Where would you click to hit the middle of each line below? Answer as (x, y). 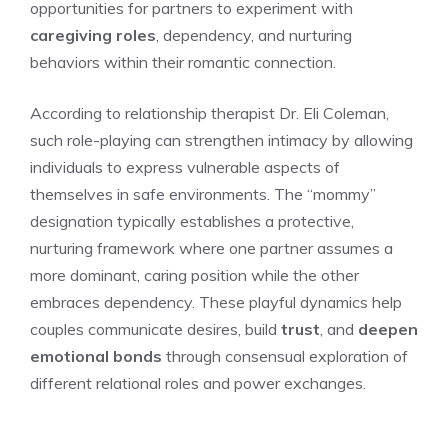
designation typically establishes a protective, (192, 220)
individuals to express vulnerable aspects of (185, 166)
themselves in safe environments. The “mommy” (203, 193)
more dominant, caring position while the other (194, 274)
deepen (388, 328)
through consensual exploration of (285, 355)
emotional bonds (96, 355)
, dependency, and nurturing (254, 34)
